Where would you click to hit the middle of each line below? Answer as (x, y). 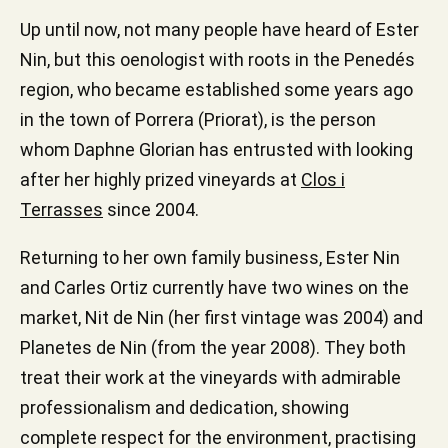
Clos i (323, 179)
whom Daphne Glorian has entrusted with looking (216, 149)
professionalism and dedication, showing (184, 407)
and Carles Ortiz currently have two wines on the (214, 287)
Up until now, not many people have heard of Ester (219, 29)
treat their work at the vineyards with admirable (210, 377)
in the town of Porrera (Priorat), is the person (198, 119)
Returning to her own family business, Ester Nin (210, 257)
